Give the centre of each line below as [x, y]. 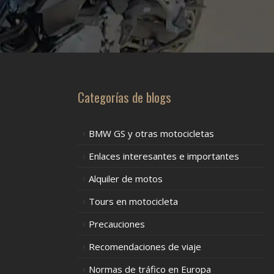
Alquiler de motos [126, 179]
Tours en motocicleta [133, 201]
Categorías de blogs [124, 97]
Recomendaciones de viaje [145, 246]
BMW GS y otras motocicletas [151, 133]
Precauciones [117, 224]
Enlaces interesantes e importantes [164, 156]
